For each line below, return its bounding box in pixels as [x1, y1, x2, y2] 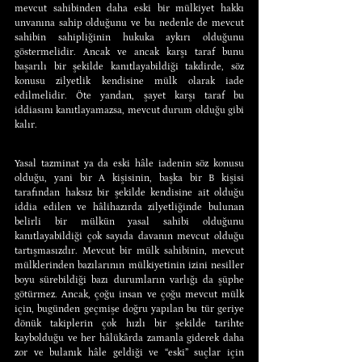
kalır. [15, 119, 37, 130]
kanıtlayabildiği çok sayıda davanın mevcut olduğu [15, 230, 244, 242]
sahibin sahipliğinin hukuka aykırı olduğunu [15, 32, 244, 43]
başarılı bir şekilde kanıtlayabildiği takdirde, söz [15, 61, 244, 72]
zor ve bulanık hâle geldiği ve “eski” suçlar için [15, 347, 244, 358]
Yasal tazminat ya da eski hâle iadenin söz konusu [15, 158, 244, 169]
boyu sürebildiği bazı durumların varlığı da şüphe [15, 274, 244, 285]
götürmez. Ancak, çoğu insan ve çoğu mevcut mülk [15, 288, 244, 300]
